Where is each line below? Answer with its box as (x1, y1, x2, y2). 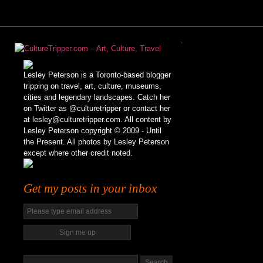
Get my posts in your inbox (23, 181, 157, 195)
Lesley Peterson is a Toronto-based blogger (23, 70, 171, 79)
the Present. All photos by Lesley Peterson (23, 137, 169, 146)
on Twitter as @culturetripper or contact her (23, 104, 170, 113)
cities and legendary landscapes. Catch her (23, 93, 170, 102)
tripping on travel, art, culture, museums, (23, 82, 161, 90)
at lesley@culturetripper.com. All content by (23, 115, 171, 124)
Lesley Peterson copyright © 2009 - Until (23, 126, 161, 135)
